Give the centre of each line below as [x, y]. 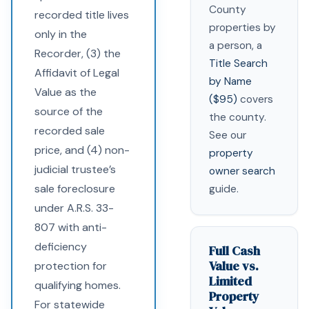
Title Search [238, 63]
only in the [61, 34]
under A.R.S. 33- [74, 208]
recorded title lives [82, 15]
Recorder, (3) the [78, 53]
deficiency [61, 247]
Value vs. [234, 266]
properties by [242, 28]
